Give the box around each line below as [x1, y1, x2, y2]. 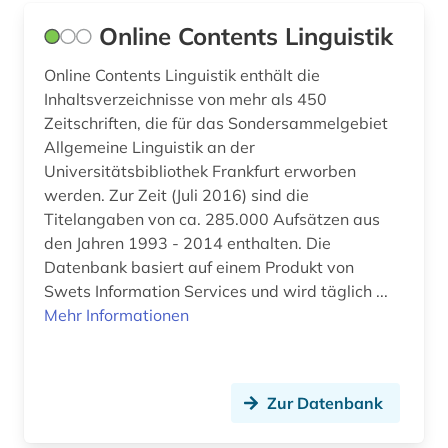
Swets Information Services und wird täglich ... [44, 281, 388, 302]
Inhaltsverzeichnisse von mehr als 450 [44, 89, 327, 110]
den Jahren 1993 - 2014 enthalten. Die [44, 233, 331, 254]
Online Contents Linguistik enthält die [44, 65, 320, 86]
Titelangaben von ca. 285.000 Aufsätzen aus [44, 209, 380, 230]
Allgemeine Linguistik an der [44, 137, 255, 158]
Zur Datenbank [267, 393, 383, 414]
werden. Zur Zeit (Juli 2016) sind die [44, 185, 309, 206]
